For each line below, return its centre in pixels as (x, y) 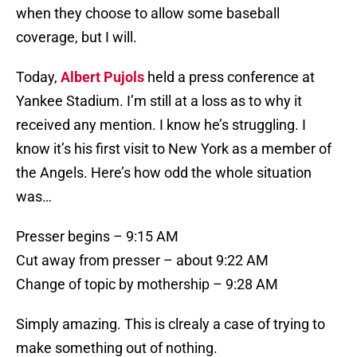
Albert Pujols (102, 77)
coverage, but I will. (76, 37)
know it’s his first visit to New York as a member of (174, 149)
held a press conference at (229, 77)
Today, (38, 77)
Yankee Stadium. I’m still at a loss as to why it (159, 101)
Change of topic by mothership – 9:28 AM (147, 284)
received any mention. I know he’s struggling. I (161, 125)
